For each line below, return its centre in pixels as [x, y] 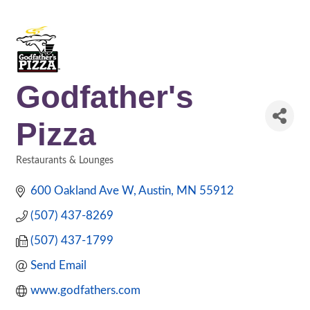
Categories [38, 170]
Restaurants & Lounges [65, 160]
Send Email [59, 265]
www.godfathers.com [86, 290]
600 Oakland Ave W [82, 191]
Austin [155, 191]
